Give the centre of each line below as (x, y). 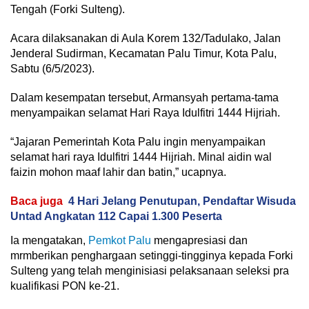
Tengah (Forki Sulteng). (68, 10)
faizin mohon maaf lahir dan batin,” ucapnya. (118, 172)
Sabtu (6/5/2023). (52, 69)
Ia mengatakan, (49, 241)
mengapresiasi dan (199, 241)
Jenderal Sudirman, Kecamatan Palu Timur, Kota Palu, (143, 54)
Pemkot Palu (120, 241)
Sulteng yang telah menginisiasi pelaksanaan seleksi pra (150, 271)
